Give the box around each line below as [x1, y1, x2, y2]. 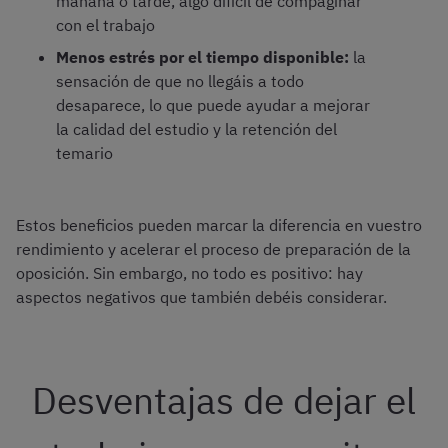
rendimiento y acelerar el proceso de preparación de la [16, 239, 411, 260]
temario [56, 143, 113, 164]
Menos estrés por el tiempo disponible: [56, 47, 349, 68]
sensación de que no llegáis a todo [56, 71, 304, 92]
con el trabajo [56, 15, 155, 36]
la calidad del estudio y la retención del [56, 119, 337, 140]
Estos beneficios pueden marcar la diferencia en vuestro [16, 215, 422, 236]
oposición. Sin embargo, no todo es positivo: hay [16, 263, 363, 284]
